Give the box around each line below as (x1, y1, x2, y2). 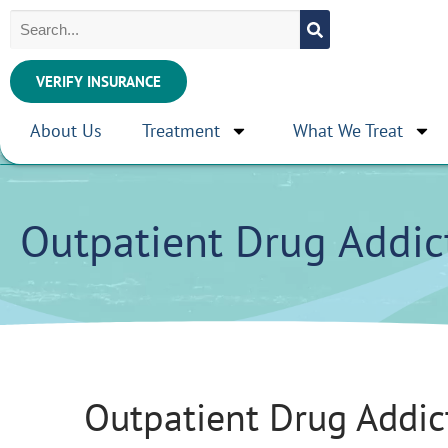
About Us (30, 119, 102, 142)
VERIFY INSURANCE (36, 72, 161, 91)
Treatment (142, 119, 220, 142)
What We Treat (293, 119, 403, 142)
